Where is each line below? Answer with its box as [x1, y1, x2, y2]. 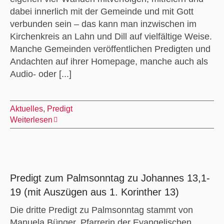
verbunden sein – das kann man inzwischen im [9, 18, 196, 29]
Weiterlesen [9, 115, 52, 124]
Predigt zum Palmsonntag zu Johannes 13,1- [9, 172, 210, 183]
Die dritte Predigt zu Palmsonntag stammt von [9, 204, 193, 215]
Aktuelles [9, 104, 43, 113]
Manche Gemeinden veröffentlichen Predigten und [9, 43, 210, 54]
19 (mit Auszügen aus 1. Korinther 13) [9, 186, 179, 197]
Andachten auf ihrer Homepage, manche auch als [9, 56, 208, 66]
